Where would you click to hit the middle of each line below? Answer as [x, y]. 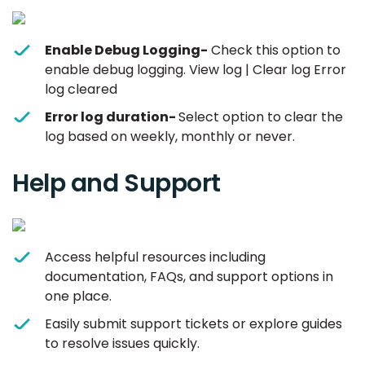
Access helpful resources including [155, 257]
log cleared [81, 90]
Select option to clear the [261, 117]
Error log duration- [112, 117]
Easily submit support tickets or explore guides [193, 324]
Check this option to [274, 51]
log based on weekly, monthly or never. [170, 137]
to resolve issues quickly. [122, 344]
